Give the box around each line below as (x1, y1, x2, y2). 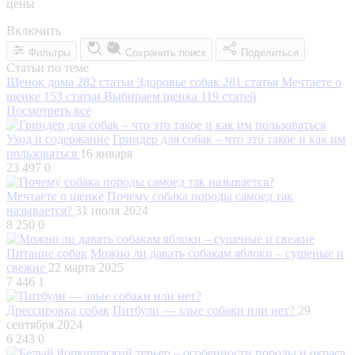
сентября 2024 (6, 317, 82, 331)
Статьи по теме (6, 60, 89, 74)
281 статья (223, 74, 278, 89)
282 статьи (77, 74, 134, 89)
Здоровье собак (137, 74, 223, 89)
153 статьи (44, 89, 101, 103)
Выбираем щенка (104, 89, 200, 103)
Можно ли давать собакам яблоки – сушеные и (90, 246, 344, 260)
